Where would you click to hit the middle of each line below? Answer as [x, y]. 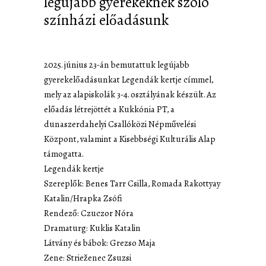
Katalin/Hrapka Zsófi [83, 198]
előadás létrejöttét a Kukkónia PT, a [109, 109]
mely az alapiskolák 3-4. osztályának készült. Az [130, 94]
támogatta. [64, 153]
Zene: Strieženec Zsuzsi [88, 257]
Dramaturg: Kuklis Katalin [92, 228]
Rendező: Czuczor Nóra [89, 213]
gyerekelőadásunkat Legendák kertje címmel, [129, 79]
